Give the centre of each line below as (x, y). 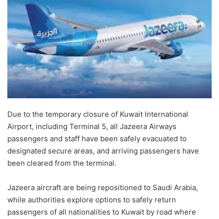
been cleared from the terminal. (62, 163)
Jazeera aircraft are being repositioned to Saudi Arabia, (103, 188)
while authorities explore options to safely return (92, 200)
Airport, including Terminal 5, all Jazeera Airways (92, 127)
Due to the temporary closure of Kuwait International (98, 114)
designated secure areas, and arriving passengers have (103, 151)
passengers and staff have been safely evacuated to (97, 139)
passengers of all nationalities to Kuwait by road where (102, 212)
